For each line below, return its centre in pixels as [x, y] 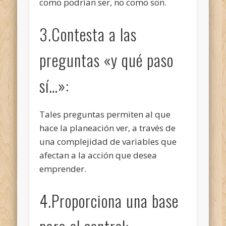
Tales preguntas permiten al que [105, 114]
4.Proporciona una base [109, 200]
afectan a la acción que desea [98, 155]
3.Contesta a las [88, 34]
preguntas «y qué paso [107, 60]
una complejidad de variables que [108, 141]
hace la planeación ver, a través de [108, 128]
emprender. [63, 168]
